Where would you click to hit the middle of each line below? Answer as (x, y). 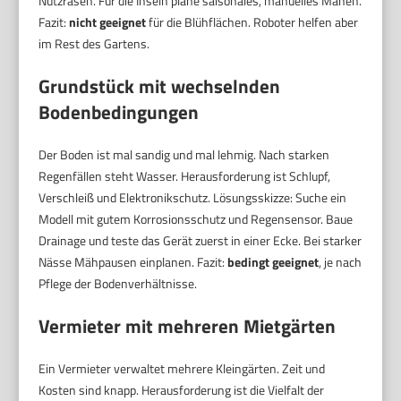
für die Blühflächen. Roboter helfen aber (252, 21)
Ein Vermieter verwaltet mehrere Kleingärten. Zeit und (182, 368)
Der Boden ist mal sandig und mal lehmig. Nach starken (184, 154)
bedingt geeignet (273, 261)
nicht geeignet (108, 21)
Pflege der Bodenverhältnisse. (118, 283)
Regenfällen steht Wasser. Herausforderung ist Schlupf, (185, 175)
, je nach (341, 261)
